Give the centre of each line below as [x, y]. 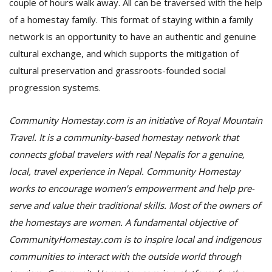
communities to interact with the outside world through [125, 256]
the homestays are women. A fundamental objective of [123, 222]
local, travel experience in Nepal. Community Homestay [125, 171]
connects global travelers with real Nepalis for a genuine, [127, 154]
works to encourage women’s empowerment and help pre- [132, 188]
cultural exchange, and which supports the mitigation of [124, 53]
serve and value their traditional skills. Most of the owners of [135, 205]
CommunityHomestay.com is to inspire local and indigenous [135, 239]
